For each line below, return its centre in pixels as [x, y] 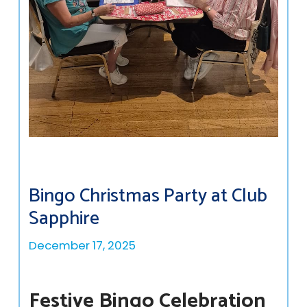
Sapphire [64, 219]
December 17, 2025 [83, 245]
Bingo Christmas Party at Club [148, 196]
